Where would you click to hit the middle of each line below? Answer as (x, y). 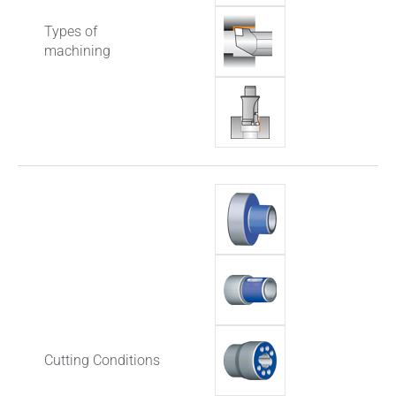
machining (77, 51)
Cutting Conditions (102, 361)
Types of (71, 32)
